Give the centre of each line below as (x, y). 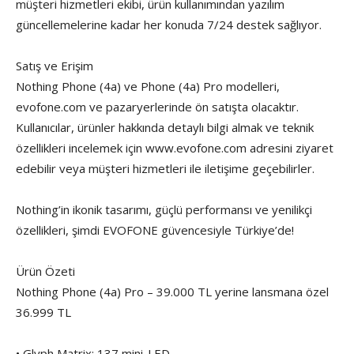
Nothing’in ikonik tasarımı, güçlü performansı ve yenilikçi (164, 210)
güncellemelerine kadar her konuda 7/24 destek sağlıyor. (169, 25)
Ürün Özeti (45, 271)
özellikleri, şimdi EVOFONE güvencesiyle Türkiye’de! (155, 230)
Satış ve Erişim (55, 66)
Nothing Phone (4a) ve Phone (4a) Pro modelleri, (148, 87)
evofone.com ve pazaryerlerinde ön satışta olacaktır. (157, 107)
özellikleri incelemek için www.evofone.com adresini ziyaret (175, 148)
